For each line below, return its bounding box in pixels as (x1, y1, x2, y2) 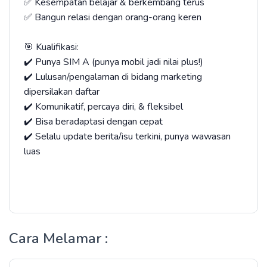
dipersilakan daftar (24, 85, 100, 98)
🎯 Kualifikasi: (24, 41, 79, 54)
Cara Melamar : (9, 229, 108, 248)
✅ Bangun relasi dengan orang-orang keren (24, 11, 201, 24)
